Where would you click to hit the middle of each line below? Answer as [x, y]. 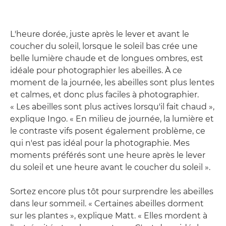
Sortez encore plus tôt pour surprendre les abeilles [112, 191]
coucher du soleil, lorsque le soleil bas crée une [104, 46]
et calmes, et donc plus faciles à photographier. [104, 95]
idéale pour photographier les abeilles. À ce [96, 70]
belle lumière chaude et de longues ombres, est [107, 58]
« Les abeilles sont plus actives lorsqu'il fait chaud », [112, 107]
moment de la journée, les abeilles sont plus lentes [112, 82]
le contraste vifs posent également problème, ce [108, 131]
